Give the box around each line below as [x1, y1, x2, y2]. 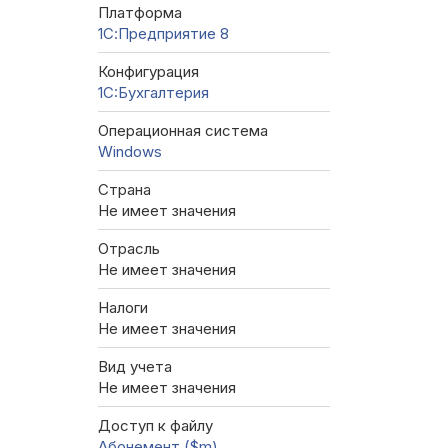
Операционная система [98, 121, 268, 141]
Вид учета [98, 357, 172, 377]
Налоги [98, 298, 148, 318]
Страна [98, 180, 151, 200]
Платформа [98, 3, 182, 23]
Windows [98, 142, 162, 162]
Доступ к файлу [98, 416, 213, 436]
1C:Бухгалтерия [98, 83, 209, 103]
